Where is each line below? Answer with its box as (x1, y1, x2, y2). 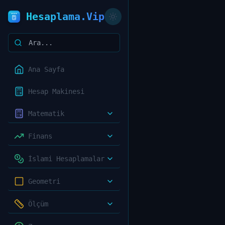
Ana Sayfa (28, 65, 64, 73)
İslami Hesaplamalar (28, 155, 104, 163)
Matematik (28, 109, 64, 118)
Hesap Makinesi (28, 87, 84, 95)
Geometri (28, 177, 60, 185)
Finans (28, 132, 52, 140)
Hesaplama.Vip (26, 11, 104, 23)
